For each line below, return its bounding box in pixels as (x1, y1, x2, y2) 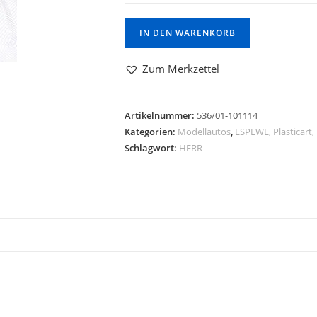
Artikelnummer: (125, 109, 197, 122)
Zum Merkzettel (142, 62, 219, 76)
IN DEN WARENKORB (139, 27, 236, 39)
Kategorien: (125, 125, 178, 138)
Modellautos (178, 125, 231, 138)
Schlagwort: (125, 142, 179, 154)
